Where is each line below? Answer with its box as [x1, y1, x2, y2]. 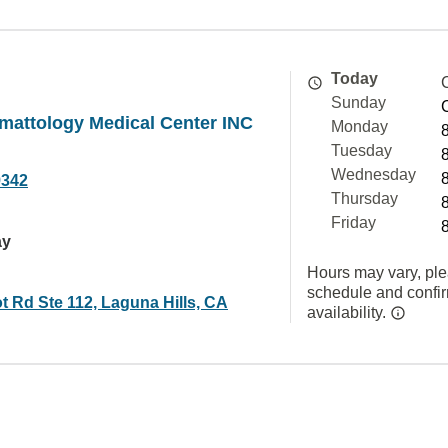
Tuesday [331, 142, 392, 159]
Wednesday [331, 166, 416, 183]
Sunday [331, 94, 386, 111]
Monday [331, 118, 388, 135]
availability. [307, 304, 390, 321]
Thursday [331, 190, 398, 207]
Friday [331, 214, 376, 231]
